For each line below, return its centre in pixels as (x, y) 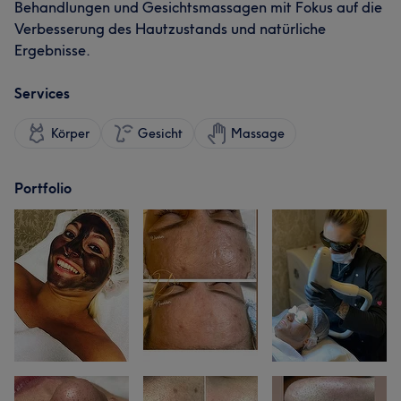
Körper (70, 133)
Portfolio (43, 188)
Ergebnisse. (52, 50)
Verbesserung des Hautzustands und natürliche (170, 29)
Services (42, 93)
